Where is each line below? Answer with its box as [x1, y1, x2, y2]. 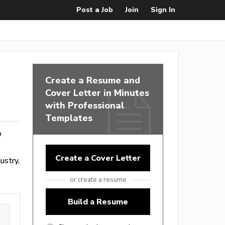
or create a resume [69, 176, 127, 183]
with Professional [45, 100, 124, 110]
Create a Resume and [45, 75, 140, 85]
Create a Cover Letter [55, 153, 141, 163]
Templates [45, 113, 92, 123]
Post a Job [76, 6, 113, 14]
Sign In [151, 6, 175, 14]
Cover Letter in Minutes [45, 87, 149, 98]
